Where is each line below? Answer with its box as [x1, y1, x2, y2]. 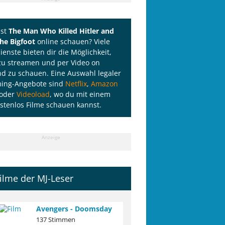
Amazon [91, 79, 118, 89]
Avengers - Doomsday [36, 204, 112, 214]
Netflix [65, 79, 87, 89]
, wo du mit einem [50, 89, 110, 99]
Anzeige [41, 134, 60, 141]
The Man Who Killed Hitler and [9, 26, 114, 36]
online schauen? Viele [35, 37, 110, 47]
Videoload [17, 89, 50, 99]
